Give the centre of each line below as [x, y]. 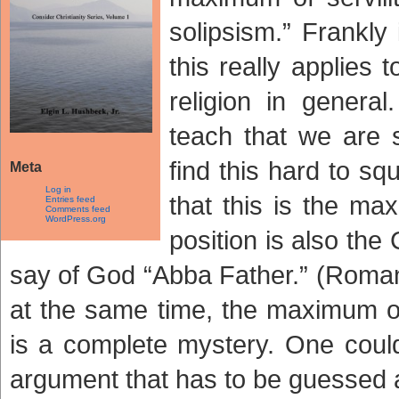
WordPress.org [75, 218]
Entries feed [70, 199]
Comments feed [77, 208]
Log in [58, 189]
